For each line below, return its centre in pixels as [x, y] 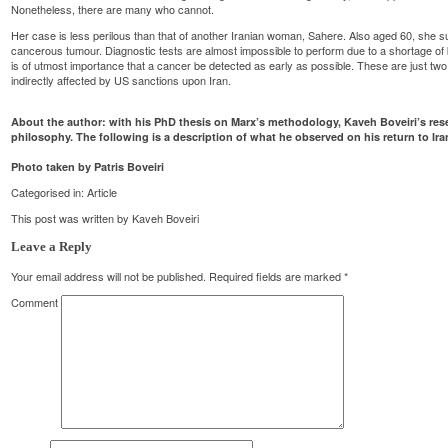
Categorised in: [49, 191]
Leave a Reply [52, 247]
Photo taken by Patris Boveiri [88, 166]
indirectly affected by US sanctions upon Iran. [121, 79]
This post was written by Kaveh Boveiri [105, 217]
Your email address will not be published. [109, 276]
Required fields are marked [275, 276]
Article [102, 191]
